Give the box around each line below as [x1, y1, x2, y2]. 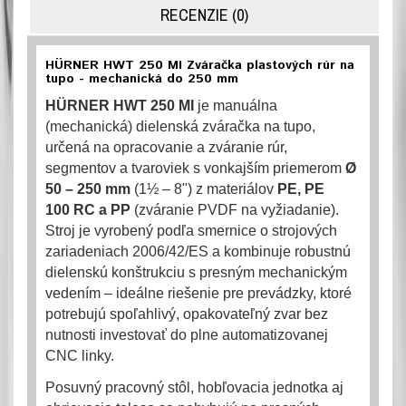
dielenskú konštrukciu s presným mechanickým [45, 265, 347, 280]
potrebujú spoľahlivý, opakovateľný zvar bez [45, 306, 328, 322]
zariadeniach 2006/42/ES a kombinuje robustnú [45, 244, 351, 259]
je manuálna [194, 98, 277, 113]
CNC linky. [45, 348, 114, 363]
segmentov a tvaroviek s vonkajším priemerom [45, 160, 345, 176]
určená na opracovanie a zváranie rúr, [45, 140, 287, 155]
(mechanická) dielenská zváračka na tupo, [45, 119, 315, 134]
